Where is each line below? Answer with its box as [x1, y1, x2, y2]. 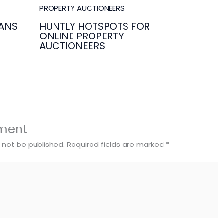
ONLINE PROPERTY [39, 29, 124, 43]
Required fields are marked [67, 139, 166, 150]
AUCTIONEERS [39, 38, 105, 53]
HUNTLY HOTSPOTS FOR [39, 19, 150, 33]
